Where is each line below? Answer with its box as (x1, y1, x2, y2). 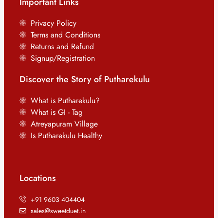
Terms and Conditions (30, 29, 100, 41)
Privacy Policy (30, 18, 76, 29)
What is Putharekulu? (30, 95, 100, 107)
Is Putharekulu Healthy (30, 130, 102, 142)
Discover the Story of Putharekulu (19, 73, 150, 86)
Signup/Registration (30, 53, 95, 64)
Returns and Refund (30, 41, 94, 53)
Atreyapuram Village (30, 118, 98, 130)
